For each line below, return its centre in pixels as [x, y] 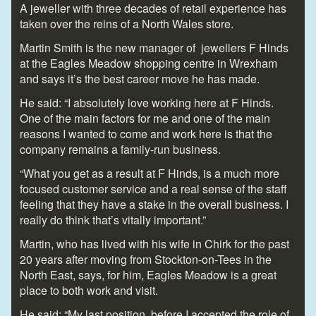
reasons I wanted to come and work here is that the [146, 133]
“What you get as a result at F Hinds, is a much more [150, 173]
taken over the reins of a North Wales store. [127, 23]
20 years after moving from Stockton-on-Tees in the [146, 259]
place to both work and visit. [89, 290]
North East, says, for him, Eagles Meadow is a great [148, 274]
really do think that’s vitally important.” [113, 219]
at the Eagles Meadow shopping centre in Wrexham [148, 63]
